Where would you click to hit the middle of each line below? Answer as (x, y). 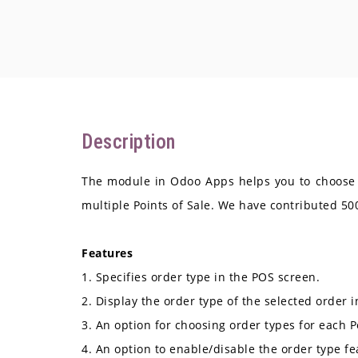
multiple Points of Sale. (150, 205)
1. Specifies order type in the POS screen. (201, 277)
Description (129, 141)
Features (107, 253)
